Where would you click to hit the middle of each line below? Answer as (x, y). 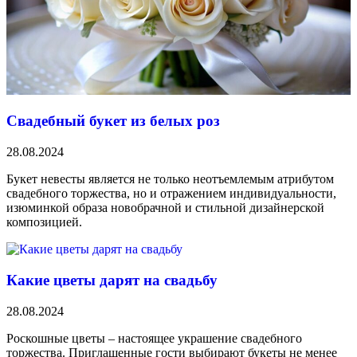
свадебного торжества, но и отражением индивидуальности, (171, 194)
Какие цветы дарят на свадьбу (112, 280)
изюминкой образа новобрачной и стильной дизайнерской (165, 208)
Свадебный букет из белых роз (113, 121)
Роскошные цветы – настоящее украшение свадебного (154, 338)
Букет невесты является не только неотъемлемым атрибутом (170, 179)
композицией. (44, 222)
